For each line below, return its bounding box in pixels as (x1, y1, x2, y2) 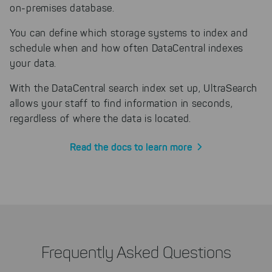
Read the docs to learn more (70, 140, 192, 153)
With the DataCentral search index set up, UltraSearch (10, 82, 258, 94)
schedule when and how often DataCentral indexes (10, 42, 243, 54)
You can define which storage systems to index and (10, 27, 248, 39)
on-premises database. (10, 2, 115, 14)
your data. (10, 57, 56, 69)
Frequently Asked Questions (41, 242, 231, 262)
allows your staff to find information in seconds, (10, 97, 233, 109)
